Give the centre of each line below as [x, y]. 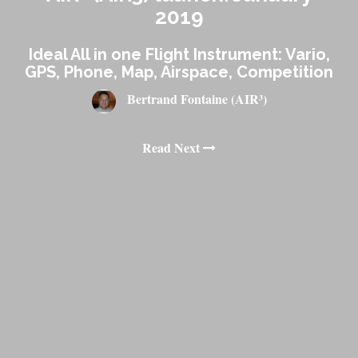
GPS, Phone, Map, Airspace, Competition [179, 72]
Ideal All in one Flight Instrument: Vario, [179, 54]
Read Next [173, 147]
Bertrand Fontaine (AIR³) [197, 99]
